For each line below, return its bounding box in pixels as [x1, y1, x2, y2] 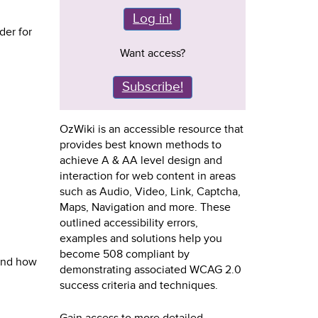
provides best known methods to [59, 138, 221, 152]
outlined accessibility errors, [59, 216, 198, 230]
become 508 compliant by [59, 247, 190, 261]
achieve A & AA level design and [59, 153, 222, 168]
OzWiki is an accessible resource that [59, 122, 243, 136]
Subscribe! [121, 79, 183, 95]
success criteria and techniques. [59, 278, 218, 292]
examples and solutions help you [59, 231, 222, 246]
